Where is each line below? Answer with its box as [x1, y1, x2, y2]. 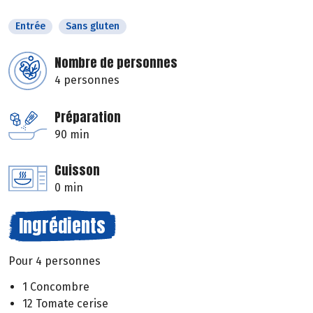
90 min [54, 128, 89, 142]
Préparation [54, 108, 121, 127]
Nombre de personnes [54, 53, 177, 73]
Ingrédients [19, 212, 105, 240]
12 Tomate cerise [22, 296, 108, 310]
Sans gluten [66, 20, 119, 33]
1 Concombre [22, 279, 89, 293]
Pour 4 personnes [8, 254, 101, 268]
